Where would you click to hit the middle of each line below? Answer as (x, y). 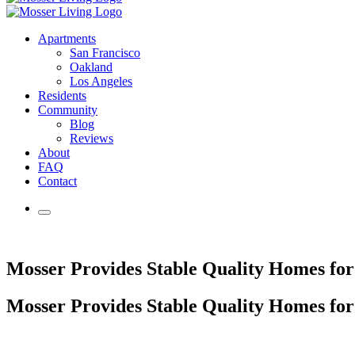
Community (68, 109)
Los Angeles (101, 81)
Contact (57, 181)
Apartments (67, 38)
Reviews (92, 138)
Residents (62, 95)
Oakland (91, 67)
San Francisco (105, 52)
